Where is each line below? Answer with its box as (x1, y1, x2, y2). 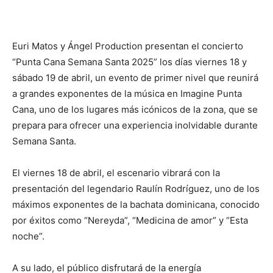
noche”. (12, 230, 44, 243)
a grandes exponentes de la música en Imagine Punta (12, 88, 242, 100)
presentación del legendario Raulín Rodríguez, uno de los (12, 183, 260, 195)
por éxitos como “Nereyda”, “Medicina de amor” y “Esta (12, 214, 248, 227)
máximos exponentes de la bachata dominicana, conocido (12, 199, 260, 211)
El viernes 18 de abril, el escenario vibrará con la (12, 167, 220, 179)
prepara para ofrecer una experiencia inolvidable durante (12, 119, 258, 132)
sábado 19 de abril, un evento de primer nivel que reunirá (12, 72, 258, 84)
